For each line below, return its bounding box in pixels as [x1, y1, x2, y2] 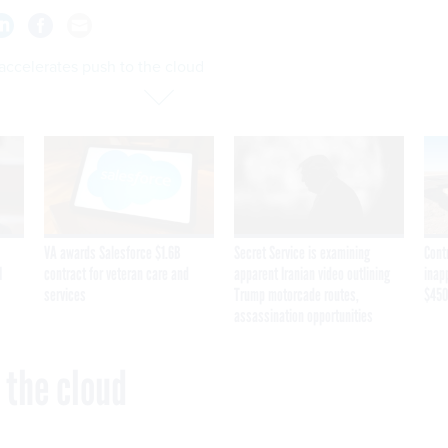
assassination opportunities [234, 305, 373, 328]
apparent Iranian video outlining [234, 263, 390, 286]
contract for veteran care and [44, 263, 189, 286]
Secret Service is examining [234, 242, 370, 265]
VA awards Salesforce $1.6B [44, 242, 181, 265]
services [44, 284, 86, 307]
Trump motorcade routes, [234, 284, 359, 307]
